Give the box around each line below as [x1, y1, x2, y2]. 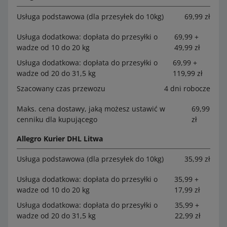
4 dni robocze [164, 83, 210, 93]
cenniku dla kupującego [17, 114, 97, 124]
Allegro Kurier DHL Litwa [17, 133, 103, 143]
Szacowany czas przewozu [17, 83, 105, 93]
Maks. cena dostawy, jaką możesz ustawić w [17, 103, 165, 113]
